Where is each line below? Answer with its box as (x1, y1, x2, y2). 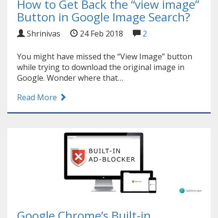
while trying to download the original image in (17, 61, 184, 73)
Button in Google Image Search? (17, 8, 190, 25)
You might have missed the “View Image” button (17, 51, 192, 62)
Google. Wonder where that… (17, 72, 123, 83)
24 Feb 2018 (78, 28, 123, 39)
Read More (17, 91, 59, 103)
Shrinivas (25, 28, 60, 39)
